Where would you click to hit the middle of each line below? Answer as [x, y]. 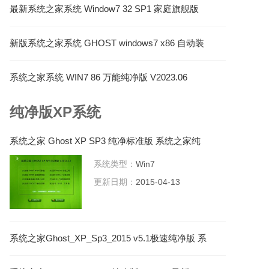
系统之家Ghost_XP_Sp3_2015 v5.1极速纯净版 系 [108, 238]
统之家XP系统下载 [47, 248]
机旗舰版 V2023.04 [47, 53]
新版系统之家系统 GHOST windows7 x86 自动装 [107, 43]
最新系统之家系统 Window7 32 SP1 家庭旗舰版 [104, 9]
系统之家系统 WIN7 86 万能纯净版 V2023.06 [98, 77]
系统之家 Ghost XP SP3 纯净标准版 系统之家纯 [105, 141]
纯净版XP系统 [55, 112]
